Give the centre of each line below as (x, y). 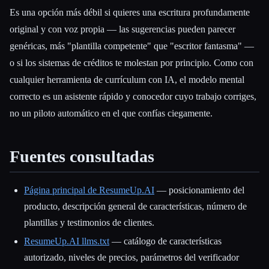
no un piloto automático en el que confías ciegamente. (111, 113)
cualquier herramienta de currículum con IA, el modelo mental (127, 80)
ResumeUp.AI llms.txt (67, 241)
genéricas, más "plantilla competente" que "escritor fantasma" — (132, 46)
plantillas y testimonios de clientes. (89, 222)
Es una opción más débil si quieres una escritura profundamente (130, 13)
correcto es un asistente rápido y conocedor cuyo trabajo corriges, (133, 97)
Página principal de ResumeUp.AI (89, 190)
